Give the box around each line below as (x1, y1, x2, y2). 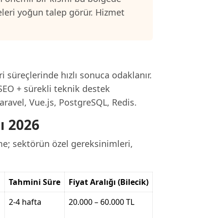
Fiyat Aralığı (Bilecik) (69, 177, 148, 188)
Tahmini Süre (9, 177, 60, 188)
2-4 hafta (9, 197, 41, 208)
